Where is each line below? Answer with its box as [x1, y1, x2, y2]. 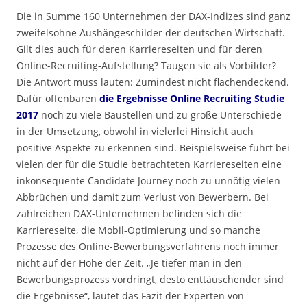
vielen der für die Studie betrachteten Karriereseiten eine [16, 158, 282, 171]
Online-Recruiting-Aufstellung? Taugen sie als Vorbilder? [16, 59, 276, 72]
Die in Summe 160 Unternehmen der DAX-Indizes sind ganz [16, 10, 291, 23]
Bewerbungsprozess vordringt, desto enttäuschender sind [16, 273, 284, 286]
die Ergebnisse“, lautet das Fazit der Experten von [16, 289, 244, 302]
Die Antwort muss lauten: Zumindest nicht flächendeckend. [16, 75, 289, 88]
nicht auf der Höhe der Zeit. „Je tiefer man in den [16, 256, 242, 269]
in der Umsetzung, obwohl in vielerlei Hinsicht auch [16, 125, 254, 138]
